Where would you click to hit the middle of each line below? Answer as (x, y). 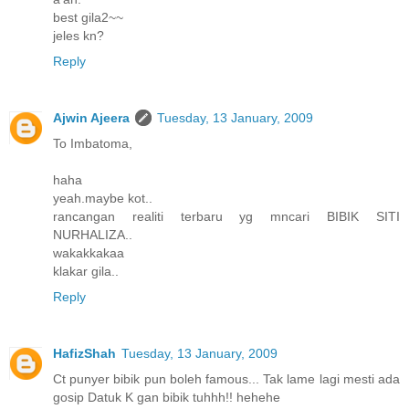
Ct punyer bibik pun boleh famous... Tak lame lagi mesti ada (226, 379)
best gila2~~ (88, 18)
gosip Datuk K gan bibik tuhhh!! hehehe (167, 398)
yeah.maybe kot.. (103, 199)
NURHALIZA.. (93, 235)
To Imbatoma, (93, 144)
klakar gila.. (86, 272)
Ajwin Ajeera (91, 118)
